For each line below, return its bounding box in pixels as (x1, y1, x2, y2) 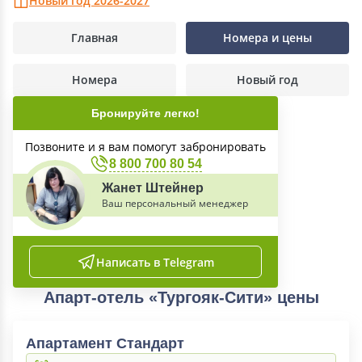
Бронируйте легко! (91, 107, 200, 120)
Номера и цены (223, 30, 312, 45)
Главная (71, 30, 118, 45)
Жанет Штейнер (102, 181, 204, 195)
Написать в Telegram (96, 254, 214, 270)
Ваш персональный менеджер (102, 196, 248, 210)
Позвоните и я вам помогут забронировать (25, 139, 266, 154)
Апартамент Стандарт (26, 335, 184, 351)
